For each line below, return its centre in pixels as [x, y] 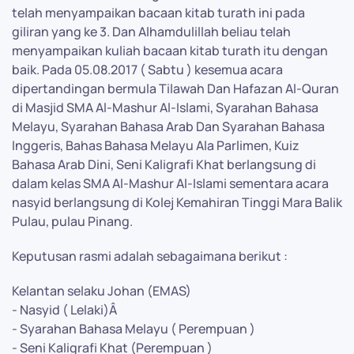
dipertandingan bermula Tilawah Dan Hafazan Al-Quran [175, 88]
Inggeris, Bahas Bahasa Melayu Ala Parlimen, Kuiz [156, 145]
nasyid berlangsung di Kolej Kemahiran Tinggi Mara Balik [177, 202]
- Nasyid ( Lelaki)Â [66, 309]
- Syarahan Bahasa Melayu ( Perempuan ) [134, 328]
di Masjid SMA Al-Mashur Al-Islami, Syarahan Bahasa [165, 107]
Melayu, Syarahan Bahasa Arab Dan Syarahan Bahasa [168, 126]
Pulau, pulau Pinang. [72, 221]
